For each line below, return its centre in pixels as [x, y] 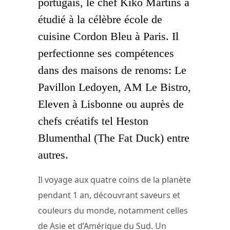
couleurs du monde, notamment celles [113, 211]
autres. [53, 155]
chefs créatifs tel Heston [93, 121]
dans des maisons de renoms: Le [112, 70]
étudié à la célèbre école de [100, 19]
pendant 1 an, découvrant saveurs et [109, 195]
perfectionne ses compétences [106, 53]
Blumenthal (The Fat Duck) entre [114, 138]
